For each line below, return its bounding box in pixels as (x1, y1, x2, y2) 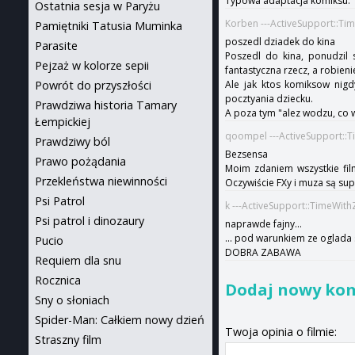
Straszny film (35, 332, 101, 347)
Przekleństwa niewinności (35, 174, 167, 189)
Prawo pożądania (35, 154, 126, 169)
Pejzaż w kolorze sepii (35, 58, 149, 73)
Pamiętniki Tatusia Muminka (35, 18, 182, 33)
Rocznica (35, 273, 81, 288)
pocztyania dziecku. (225, 92, 314, 106)
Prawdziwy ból (35, 134, 110, 149)
